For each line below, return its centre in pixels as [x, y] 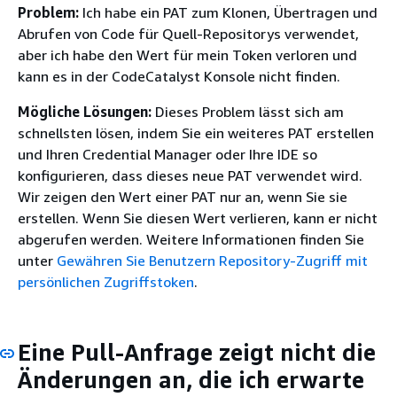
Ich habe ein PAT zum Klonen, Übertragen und [228, 12]
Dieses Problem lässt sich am [248, 112]
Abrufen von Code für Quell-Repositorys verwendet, [188, 34]
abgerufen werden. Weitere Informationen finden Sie [191, 239]
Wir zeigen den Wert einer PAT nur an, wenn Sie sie [183, 197]
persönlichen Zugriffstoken [106, 282]
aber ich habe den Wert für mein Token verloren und [187, 55]
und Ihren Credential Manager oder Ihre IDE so [167, 154]
